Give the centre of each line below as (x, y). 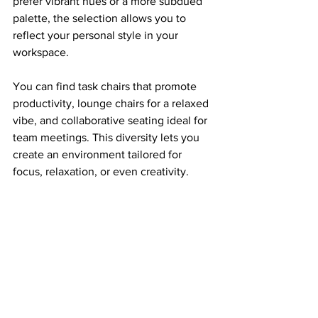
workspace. (41, 52)
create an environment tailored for (99, 154)
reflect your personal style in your (97, 35)
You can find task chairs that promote (106, 86)
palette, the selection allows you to (101, 18)
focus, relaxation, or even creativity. (101, 171)
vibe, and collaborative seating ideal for (111, 120)
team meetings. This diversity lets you (108, 137)
